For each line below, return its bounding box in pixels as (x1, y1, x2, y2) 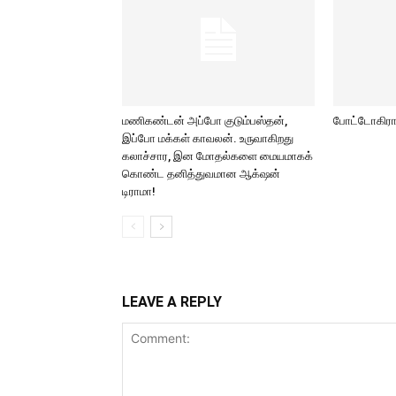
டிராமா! (122, 185, 156, 198)
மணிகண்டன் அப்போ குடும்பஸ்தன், (122, 114, 287, 127)
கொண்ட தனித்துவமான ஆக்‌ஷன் (122, 167, 280, 180)
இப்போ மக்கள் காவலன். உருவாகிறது (122, 132, 293, 145)
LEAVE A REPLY (122, 293, 222, 310)
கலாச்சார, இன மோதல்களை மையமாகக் (122, 149, 313, 163)
